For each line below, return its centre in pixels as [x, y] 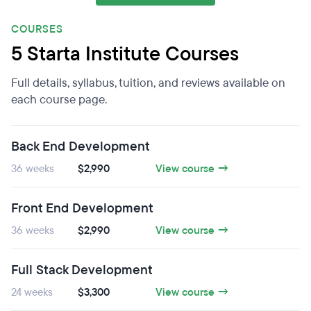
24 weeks [32, 292]
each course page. [59, 100]
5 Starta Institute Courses [125, 54]
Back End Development [81, 146]
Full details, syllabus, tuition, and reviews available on [148, 83]
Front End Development [82, 208]
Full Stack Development [82, 270]
